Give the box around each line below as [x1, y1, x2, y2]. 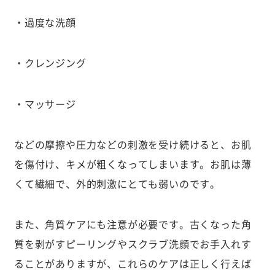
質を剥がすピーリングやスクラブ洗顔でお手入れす [14, 236, 252, 252]
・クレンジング [14, 55, 87, 71]
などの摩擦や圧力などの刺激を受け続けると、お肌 [14, 137, 252, 152]
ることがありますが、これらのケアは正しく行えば [14, 256, 252, 271]
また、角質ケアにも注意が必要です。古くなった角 [14, 217, 252, 232]
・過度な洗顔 [14, 14, 76, 29]
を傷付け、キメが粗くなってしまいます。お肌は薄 [14, 157, 252, 171]
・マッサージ [14, 96, 76, 111]
